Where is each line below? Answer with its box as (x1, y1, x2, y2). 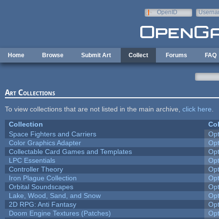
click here (182, 105, 212, 113)
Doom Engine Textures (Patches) (8, 209, 111, 217)
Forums (166, 52, 187, 59)
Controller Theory (8, 165, 63, 173)
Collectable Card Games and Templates (8, 147, 132, 155)
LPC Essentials (8, 156, 55, 164)
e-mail (198, 16, 215, 22)
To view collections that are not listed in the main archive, (4, 105, 182, 113)
